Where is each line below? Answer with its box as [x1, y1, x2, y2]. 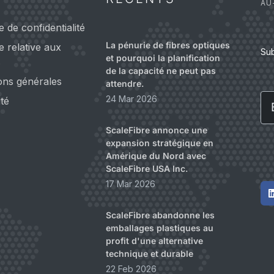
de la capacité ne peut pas [105, 65, 216, 76]
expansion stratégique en [105, 138, 213, 149]
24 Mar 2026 [105, 94, 157, 105]
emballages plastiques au [105, 223, 213, 234]
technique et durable [105, 248, 193, 259]
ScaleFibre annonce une [105, 125, 207, 136]
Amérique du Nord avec [105, 150, 206, 161]
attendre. [105, 78, 144, 89]
